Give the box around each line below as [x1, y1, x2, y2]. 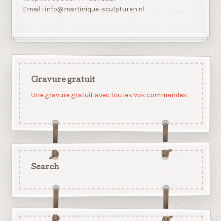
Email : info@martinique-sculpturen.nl [23, 5, 145, 14]
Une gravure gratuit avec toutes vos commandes [31, 91, 187, 100]
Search [31, 163, 59, 172]
